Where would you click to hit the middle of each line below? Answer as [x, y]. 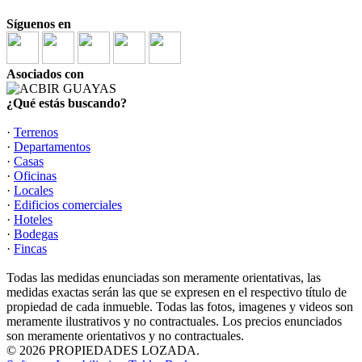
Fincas [30, 248]
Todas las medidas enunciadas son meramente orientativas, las [164, 277]
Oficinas [35, 175]
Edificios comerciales [68, 204]
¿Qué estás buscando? [67, 103]
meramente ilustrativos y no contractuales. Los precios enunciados [174, 321]
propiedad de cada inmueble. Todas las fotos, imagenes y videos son [180, 306]
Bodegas [36, 234]
